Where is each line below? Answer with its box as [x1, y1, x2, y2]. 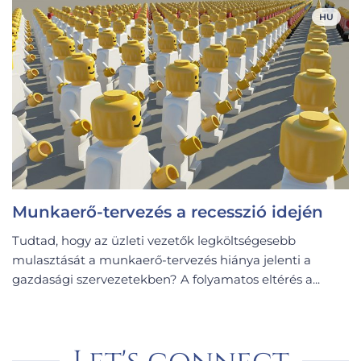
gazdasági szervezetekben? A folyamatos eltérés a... [12, 272, 320, 288]
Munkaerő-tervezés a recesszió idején [12, 202, 323, 222]
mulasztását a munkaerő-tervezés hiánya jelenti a [12, 252, 311, 268]
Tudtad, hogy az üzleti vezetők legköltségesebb [12, 233, 296, 249]
